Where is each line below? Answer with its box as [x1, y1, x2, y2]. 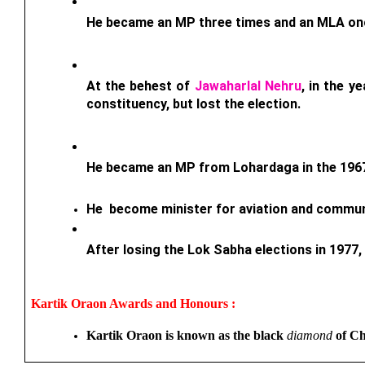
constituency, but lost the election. [86, 95, 301, 112]
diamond [286, 328, 332, 342]
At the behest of [86, 77, 195, 94]
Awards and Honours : [108, 296, 239, 310]
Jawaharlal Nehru [194, 77, 301, 94]
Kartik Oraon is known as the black [86, 328, 287, 342]
